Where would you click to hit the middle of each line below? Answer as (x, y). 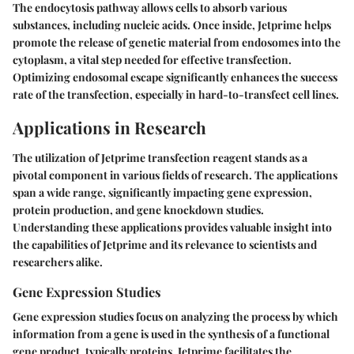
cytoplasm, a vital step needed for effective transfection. (152, 60)
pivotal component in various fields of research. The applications (175, 175)
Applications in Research (109, 128)
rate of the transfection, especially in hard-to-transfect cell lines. (176, 95)
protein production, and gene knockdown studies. (138, 209)
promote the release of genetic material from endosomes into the (177, 43)
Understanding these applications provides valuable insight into (172, 227)
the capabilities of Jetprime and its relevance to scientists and (165, 244)
